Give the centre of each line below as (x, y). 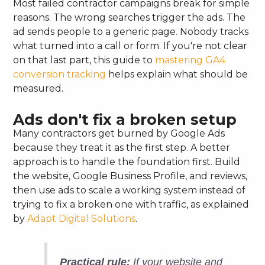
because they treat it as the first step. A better (122, 147)
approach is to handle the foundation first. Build (127, 161)
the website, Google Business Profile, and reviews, (130, 176)
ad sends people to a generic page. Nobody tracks (131, 31)
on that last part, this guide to (84, 60)
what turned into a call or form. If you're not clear (130, 46)
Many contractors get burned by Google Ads (119, 133)
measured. (38, 88)
